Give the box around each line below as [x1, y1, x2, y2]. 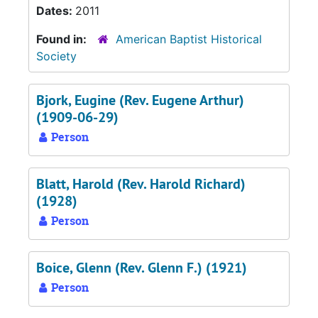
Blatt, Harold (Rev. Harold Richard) [36, 175, 246, 193]
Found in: [36, 32, 89, 46]
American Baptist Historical [116, 32, 262, 46]
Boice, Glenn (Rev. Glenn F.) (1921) [36, 258, 247, 277]
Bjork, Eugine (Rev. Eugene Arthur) [36, 91, 244, 109]
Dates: [36, 4, 75, 18]
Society [36, 49, 77, 63]
